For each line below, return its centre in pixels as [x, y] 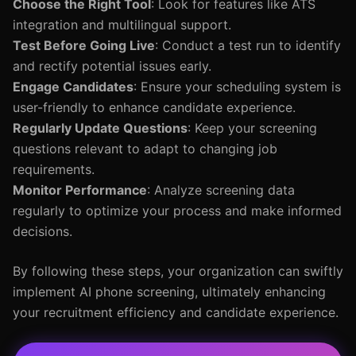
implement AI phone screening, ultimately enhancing [169, 292]
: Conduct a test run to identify [248, 45]
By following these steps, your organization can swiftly [178, 271]
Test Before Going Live [84, 45]
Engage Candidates [73, 87]
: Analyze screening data [221, 190]
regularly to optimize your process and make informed [177, 211]
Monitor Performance [80, 190]
